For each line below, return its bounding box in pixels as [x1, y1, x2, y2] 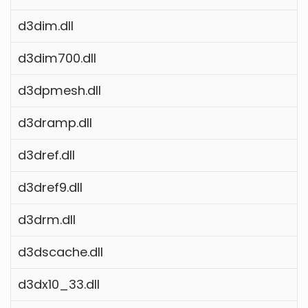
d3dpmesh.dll [18, 81, 101, 99]
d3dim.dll [18, 16, 74, 34]
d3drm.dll [18, 210, 76, 228]
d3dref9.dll [18, 178, 82, 196]
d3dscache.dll [18, 243, 103, 261]
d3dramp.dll [18, 113, 92, 131]
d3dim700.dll [18, 49, 96, 67]
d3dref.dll [18, 146, 75, 164]
